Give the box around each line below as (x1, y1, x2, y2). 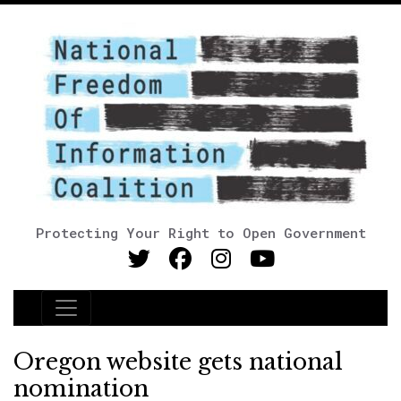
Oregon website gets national (13, 348, 343, 376)
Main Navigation (40, 306, 209, 331)
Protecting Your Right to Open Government (35, 224, 366, 242)
